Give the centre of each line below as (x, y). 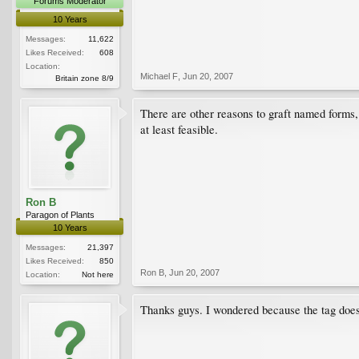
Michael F (159, 76)
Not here (98, 274)
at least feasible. (179, 129)
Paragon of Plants (60, 214)
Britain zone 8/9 (85, 78)
